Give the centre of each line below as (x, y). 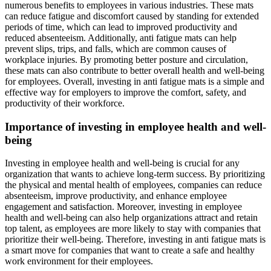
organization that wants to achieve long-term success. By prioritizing (135, 174)
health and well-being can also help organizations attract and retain (131, 218)
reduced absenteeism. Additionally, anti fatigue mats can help (121, 38)
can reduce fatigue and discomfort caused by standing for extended (132, 16)
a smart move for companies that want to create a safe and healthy (130, 250)
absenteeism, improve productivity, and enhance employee (116, 196)
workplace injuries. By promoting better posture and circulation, (126, 59)
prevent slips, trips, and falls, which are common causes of (116, 48)
